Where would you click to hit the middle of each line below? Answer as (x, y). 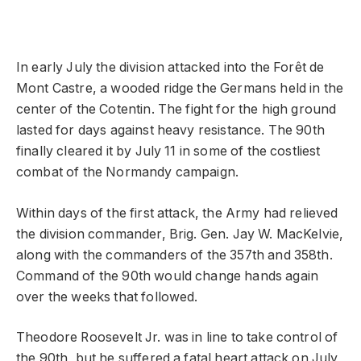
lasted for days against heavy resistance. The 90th (170, 131)
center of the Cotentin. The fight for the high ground (176, 110)
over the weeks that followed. (107, 297)
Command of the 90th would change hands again (168, 276)
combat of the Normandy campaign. (128, 172)
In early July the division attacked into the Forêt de (170, 68)
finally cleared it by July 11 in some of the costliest (168, 151)
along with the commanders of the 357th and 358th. (174, 255)
